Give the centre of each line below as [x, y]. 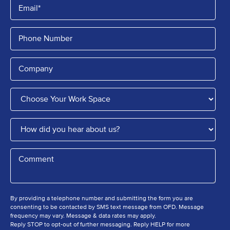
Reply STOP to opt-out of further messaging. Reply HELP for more [100, 224]
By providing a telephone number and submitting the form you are [102, 198]
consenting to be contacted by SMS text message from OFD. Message [107, 207]
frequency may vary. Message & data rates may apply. [84, 216]
